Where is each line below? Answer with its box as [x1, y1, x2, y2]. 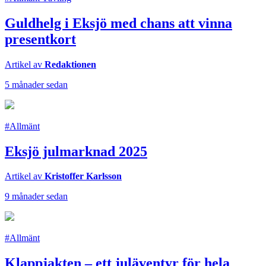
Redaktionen [45, 59, 96, 69]
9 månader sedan [5, 191, 68, 202]
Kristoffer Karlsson [45, 171, 122, 182]
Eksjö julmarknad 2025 [5, 143, 147, 159]
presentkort [5, 31, 76, 47]
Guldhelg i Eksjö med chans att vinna [5, 15, 232, 31]
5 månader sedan [5, 79, 68, 90]
